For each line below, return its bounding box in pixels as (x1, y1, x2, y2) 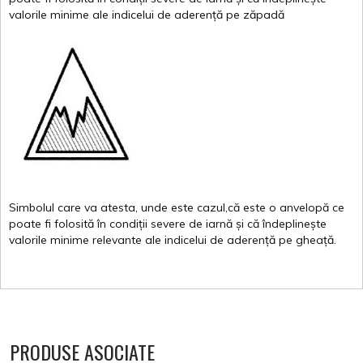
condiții (109, 216, 147, 232)
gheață (296, 233, 334, 248)
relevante (92, 233, 142, 248)
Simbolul (9, 200, 54, 216)
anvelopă (280, 200, 329, 216)
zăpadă (243, 7, 284, 23)
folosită (54, 216, 94, 232)
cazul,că (197, 200, 240, 216)
